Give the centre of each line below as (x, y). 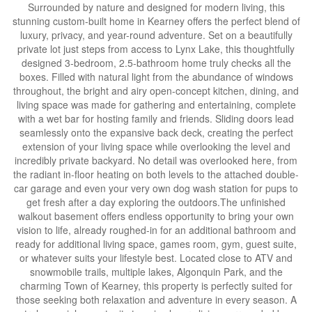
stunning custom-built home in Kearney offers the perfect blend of (156, 21)
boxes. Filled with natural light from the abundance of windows (156, 77)
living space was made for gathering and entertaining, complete (156, 104)
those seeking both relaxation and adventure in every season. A (156, 299)
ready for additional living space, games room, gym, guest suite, (156, 244)
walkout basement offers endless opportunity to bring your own (156, 216)
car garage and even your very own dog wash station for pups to (156, 188)
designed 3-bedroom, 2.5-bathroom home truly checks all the (156, 63)
